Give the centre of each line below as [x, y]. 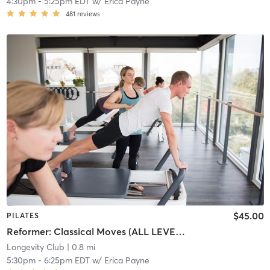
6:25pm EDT [67, 260]
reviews [88, 14]
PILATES [23, 216]
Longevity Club [35, 247]
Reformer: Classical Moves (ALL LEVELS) [180, 231]
